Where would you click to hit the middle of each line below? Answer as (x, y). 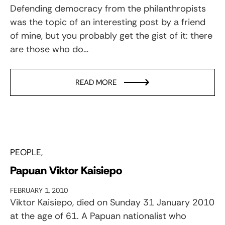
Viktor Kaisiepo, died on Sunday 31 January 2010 (112, 202)
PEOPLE (26, 152)
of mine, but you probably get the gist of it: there (111, 35)
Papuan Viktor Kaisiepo (66, 170)
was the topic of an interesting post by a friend (108, 22)
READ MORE (96, 82)
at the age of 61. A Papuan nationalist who (98, 216)
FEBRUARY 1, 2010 (39, 190)
